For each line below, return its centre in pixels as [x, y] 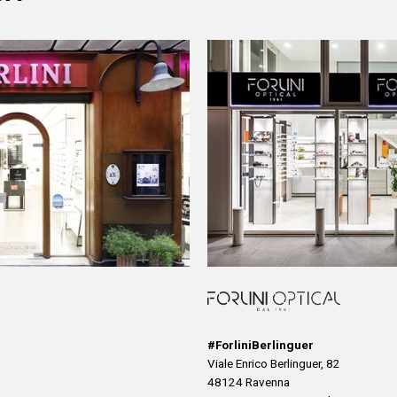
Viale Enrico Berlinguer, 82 [274, 363]
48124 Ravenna [249, 382]
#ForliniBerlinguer [261, 345]
